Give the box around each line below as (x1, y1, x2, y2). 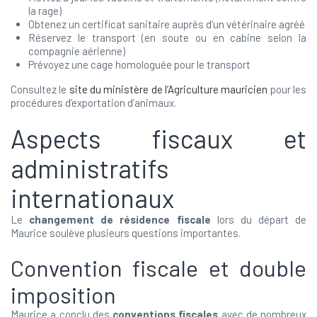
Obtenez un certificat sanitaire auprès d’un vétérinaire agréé (28, 18, 305, 30)
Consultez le (11, 83, 69, 96)
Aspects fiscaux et (11, 123, 306, 154)
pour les (267, 83, 307, 96)
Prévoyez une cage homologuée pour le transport (28, 58, 250, 71)
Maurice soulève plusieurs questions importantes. (11, 226, 241, 239)
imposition (11, 281, 116, 308)
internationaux (11, 183, 174, 213)
